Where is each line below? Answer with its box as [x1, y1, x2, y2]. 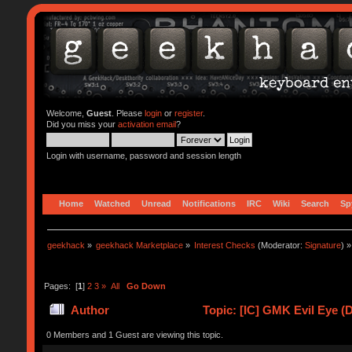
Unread [141, 198, 171, 208]
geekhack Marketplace [96, 240, 184, 250]
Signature [305, 240, 342, 250]
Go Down [126, 280, 166, 291]
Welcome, [46, 108, 86, 118]
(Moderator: [255, 240, 306, 250]
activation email [117, 119, 176, 129]
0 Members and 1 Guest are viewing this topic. [46, 329, 223, 339]
